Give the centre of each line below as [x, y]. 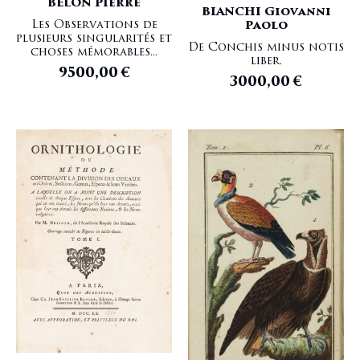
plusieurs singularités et [94, 39]
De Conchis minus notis [266, 47]
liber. [266, 61]
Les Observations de [94, 25]
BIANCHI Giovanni [266, 12]
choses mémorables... [94, 52]
